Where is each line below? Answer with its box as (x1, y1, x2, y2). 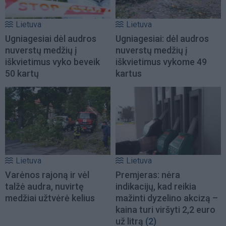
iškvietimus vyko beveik (5, 56, 100, 68)
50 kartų (5, 68, 39, 79)
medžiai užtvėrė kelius (5, 192, 95, 203)
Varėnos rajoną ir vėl (5, 169, 89, 180)
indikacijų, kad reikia (116, 181, 196, 192)
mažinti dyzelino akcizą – (116, 192, 218, 203)
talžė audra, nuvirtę (5, 181, 84, 192)
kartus (116, 68, 142, 79)
